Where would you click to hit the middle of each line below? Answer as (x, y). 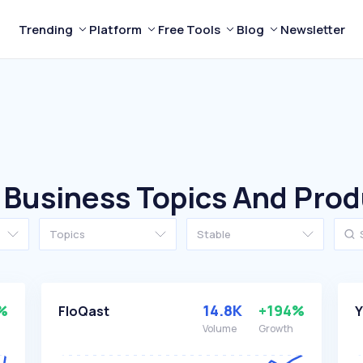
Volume (220, 329)
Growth (276, 329)
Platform (115, 29)
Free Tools (189, 29)
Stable (214, 234)
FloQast (83, 311)
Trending (45, 29)
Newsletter (312, 29)
